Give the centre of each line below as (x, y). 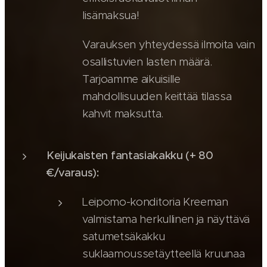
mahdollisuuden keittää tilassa (157, 97)
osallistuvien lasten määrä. (147, 62)
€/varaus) (72, 173)
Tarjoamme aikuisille (131, 79)
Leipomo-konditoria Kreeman (155, 202)
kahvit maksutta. (123, 114)
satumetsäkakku (124, 237)
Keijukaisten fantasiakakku (116, 156)
